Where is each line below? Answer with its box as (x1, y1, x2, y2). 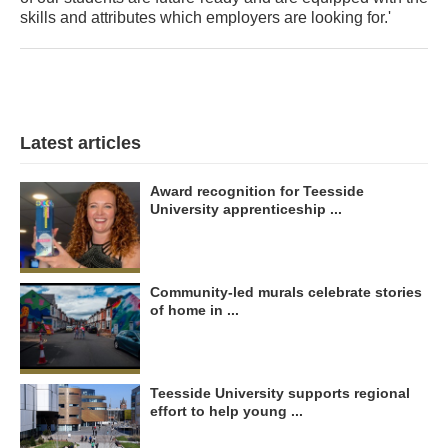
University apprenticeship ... (150, 200, 342, 217)
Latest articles (20, 132, 141, 153)
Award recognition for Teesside (150, 182, 364, 199)
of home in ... (150, 301, 239, 318)
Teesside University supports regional (150, 384, 410, 401)
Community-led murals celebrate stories (150, 283, 422, 300)
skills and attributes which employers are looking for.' (20, 8, 391, 26)
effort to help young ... (150, 402, 303, 419)
